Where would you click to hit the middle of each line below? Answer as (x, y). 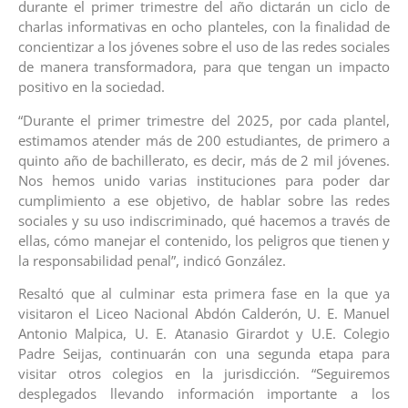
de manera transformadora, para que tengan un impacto (204, 67)
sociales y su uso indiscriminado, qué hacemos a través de (204, 220)
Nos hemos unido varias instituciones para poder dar (204, 180)
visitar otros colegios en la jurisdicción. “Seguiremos (204, 373)
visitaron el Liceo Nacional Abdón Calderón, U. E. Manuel (204, 313)
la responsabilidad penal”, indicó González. (152, 260)
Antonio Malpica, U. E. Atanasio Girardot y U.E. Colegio (204, 333)
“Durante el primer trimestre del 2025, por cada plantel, (204, 120)
